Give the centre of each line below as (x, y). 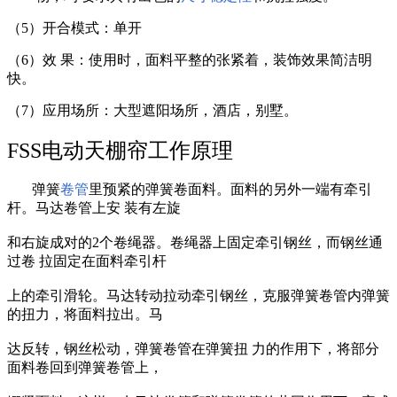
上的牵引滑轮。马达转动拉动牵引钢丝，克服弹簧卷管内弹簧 (198, 295)
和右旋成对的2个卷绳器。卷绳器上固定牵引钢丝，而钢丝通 (195, 242)
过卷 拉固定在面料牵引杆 (87, 261)
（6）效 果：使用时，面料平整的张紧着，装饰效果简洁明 (190, 59)
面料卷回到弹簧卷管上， (85, 367)
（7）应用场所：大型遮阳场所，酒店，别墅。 (152, 110)
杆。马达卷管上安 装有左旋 (94, 207)
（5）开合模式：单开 (74, 27)
